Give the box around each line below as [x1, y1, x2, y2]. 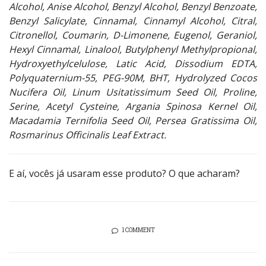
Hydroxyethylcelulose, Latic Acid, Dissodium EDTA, [9, 57, 257, 71]
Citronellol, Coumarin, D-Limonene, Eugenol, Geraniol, [9, 28, 257, 42]
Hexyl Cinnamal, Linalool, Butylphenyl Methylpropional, [9, 43, 257, 56]
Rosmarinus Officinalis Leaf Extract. [9, 128, 166, 142]
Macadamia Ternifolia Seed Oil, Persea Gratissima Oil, [9, 114, 257, 128]
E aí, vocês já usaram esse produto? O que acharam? [9, 167, 240, 180]
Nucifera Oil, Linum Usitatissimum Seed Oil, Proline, [9, 85, 257, 99]
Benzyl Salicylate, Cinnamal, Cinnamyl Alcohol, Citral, [9, 14, 257, 28]
